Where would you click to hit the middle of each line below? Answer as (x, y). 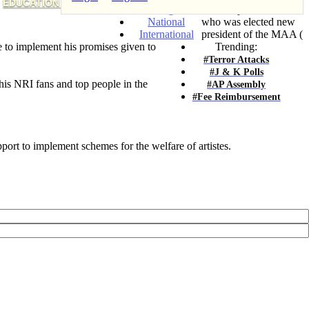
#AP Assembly (237, 84)
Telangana (166, 9)
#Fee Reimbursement (236, 96)
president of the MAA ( (252, 34)
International (166, 34)
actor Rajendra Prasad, (251, 9)
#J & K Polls (236, 71)
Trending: (237, 46)
